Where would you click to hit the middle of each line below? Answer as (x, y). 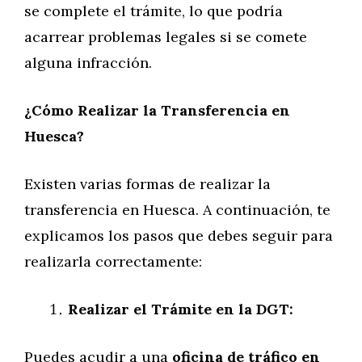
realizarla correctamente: (113, 261)
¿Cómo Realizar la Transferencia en (157, 110)
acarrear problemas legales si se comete (166, 37)
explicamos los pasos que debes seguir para (179, 236)
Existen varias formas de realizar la (147, 184)
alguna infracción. (88, 63)
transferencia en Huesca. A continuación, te (177, 210)
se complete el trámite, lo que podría (154, 11)
